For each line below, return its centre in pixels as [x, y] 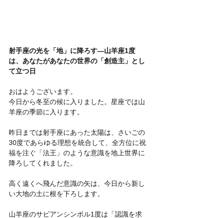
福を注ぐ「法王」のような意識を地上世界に [77, 153]
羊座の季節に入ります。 [46, 112]
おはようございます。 [43, 92]
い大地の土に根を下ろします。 [56, 194]
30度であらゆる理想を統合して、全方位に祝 [77, 143]
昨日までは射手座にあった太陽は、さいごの [77, 133]
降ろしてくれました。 [43, 163]
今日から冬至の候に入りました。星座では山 [77, 102]
